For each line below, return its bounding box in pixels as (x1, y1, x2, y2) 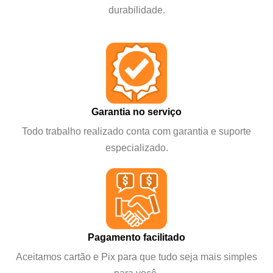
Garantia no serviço (91, 106, 182, 118)
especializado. (105, 142, 168, 154)
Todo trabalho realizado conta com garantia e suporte (22, 126, 251, 137)
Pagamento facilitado (88, 232, 185, 243)
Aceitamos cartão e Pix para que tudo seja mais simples (16, 251, 257, 263)
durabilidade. (108, 4, 165, 16)
